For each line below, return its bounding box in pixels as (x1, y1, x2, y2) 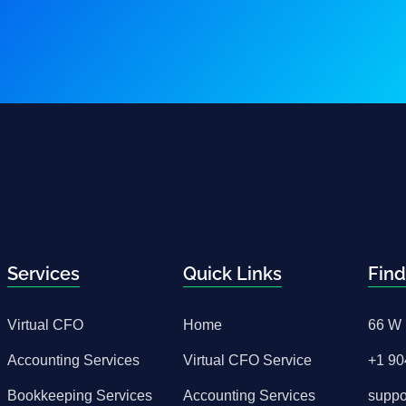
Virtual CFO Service (182, 352, 312, 368)
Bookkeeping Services (7, 387, 152, 403)
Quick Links (182, 262, 282, 285)
